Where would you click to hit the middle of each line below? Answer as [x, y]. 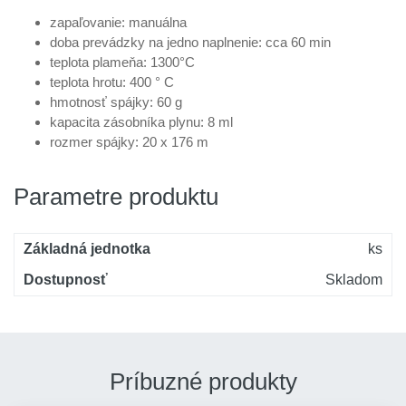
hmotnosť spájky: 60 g [116, 102]
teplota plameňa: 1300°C [122, 62]
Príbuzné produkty [203, 382]
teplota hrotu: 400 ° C [112, 82]
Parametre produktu [116, 197]
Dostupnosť [66, 280]
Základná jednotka [87, 249]
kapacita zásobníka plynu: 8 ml [141, 122]
